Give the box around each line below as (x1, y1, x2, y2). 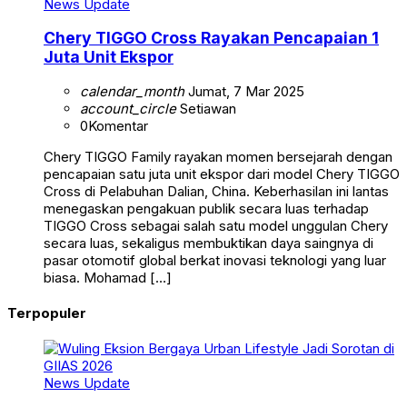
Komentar (88, 116, 148, 134)
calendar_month (80, 82, 184, 100)
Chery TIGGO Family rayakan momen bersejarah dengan (44, 147, 392, 165)
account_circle (80, 99, 176, 117)
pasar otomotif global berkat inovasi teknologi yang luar (44, 251, 386, 269)
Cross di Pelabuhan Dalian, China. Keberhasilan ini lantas (44, 182, 389, 200)
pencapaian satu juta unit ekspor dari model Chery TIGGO (44, 164, 400, 183)
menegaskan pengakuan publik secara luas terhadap (44, 199, 369, 217)
